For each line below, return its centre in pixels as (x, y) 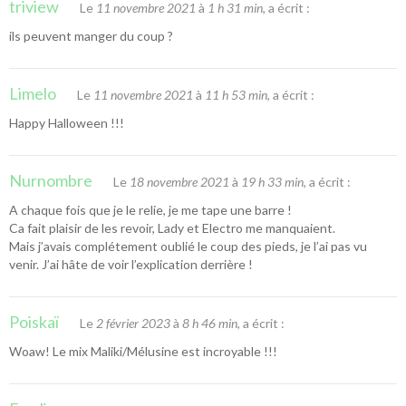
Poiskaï (34, 321)
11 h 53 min (236, 94)
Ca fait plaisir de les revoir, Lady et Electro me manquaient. (172, 227)
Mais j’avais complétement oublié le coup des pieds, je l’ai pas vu (188, 246)
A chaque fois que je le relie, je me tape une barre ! (150, 209)
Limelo (33, 93)
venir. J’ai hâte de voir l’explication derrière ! (131, 264)
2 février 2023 (133, 323)
